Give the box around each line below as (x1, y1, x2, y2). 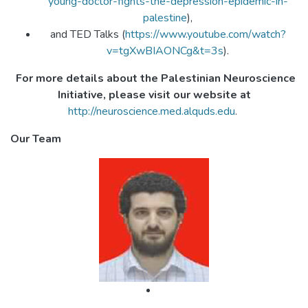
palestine (143, 10, 187, 25)
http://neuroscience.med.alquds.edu (68, 104, 235, 119)
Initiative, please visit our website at (57, 87, 251, 102)
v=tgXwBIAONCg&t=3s (107, 43, 223, 58)
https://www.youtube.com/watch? (124, 27, 286, 42)
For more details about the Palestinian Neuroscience (15, 71, 296, 86)
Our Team (10, 131, 61, 146)
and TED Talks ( (49, 27, 125, 42)
